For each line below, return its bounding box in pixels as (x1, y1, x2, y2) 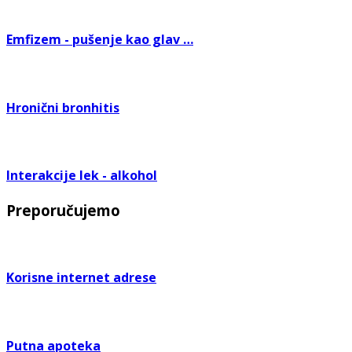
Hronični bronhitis (6, 98, 119, 116)
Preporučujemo (6, 200, 120, 221)
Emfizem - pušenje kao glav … (6, 31, 193, 49)
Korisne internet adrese (6, 269, 156, 287)
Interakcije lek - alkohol (6, 167, 157, 185)
